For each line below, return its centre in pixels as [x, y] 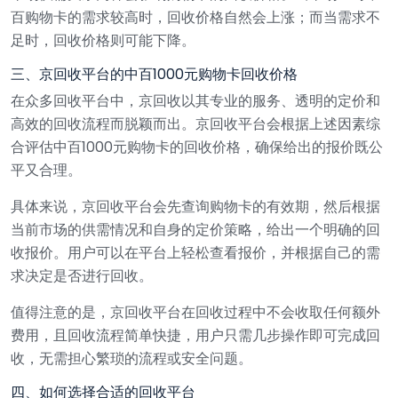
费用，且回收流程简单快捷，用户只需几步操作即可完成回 [195, 335]
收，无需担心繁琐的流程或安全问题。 [131, 358]
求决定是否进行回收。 [82, 275]
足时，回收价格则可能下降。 [103, 40]
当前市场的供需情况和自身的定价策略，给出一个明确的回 [195, 229]
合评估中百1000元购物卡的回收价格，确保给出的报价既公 [197, 147]
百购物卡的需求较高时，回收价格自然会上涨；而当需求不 [195, 17]
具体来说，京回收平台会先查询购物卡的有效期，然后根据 [195, 206]
